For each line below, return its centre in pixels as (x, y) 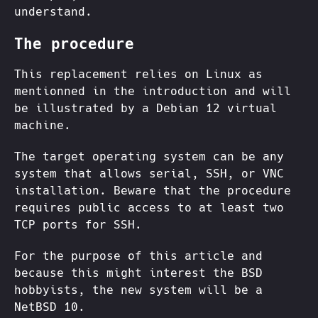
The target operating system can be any (149, 157)
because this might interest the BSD (138, 273)
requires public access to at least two (149, 208)
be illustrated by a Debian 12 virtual (146, 109)
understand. (53, 12)
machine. (43, 126)
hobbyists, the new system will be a (138, 290)
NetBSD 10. (50, 307)
